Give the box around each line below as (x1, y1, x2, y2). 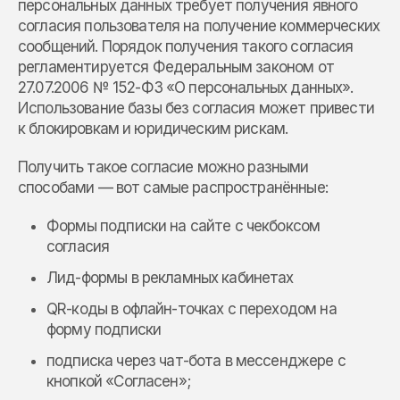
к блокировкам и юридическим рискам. (18, 120, 288, 138)
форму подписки (46, 321, 162, 339)
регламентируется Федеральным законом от (18, 58, 334, 77)
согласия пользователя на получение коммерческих (18, 17, 380, 36)
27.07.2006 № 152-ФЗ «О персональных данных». (18, 79, 354, 97)
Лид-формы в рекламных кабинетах (46, 269, 294, 287)
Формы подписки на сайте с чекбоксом (46, 217, 321, 236)
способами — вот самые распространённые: (18, 179, 328, 197)
